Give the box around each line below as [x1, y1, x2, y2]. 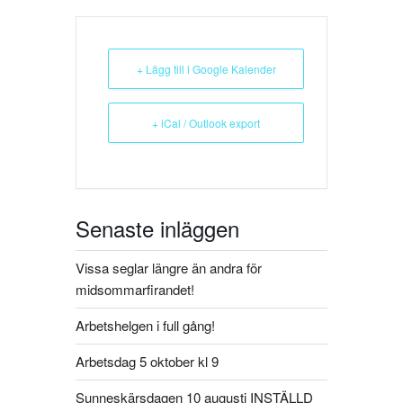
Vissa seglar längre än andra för [76, 258, 262, 278]
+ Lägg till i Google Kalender [136, 60, 276, 76]
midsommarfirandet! [76, 280, 194, 300]
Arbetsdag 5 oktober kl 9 [76, 352, 219, 372]
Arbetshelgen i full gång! [76, 316, 215, 336]
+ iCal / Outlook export [152, 114, 260, 130]
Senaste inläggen [76, 211, 239, 244]
